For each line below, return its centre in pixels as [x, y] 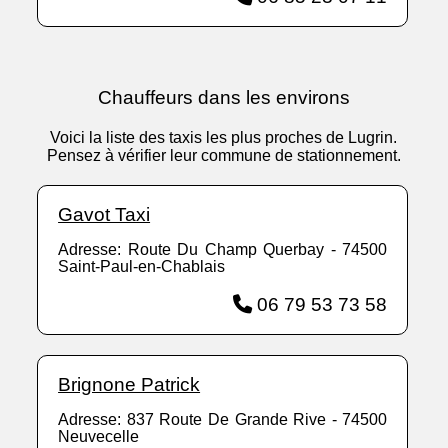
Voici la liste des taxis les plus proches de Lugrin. [224, 138]
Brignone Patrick [129, 385]
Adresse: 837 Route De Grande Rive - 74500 [223, 420]
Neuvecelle [99, 437]
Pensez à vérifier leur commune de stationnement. [223, 156]
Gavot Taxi [104, 215]
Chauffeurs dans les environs [223, 98]
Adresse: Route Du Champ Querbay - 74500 [223, 250]
